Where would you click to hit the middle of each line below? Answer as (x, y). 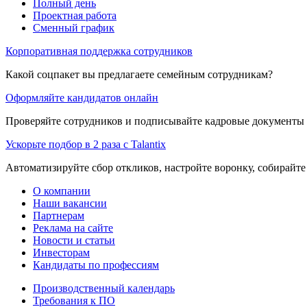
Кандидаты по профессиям (96, 265)
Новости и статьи (74, 240)
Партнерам (59, 215)
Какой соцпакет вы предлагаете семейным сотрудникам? (139, 74)
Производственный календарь (104, 288)
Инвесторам (61, 252)
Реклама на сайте (73, 228)
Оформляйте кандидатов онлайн (82, 97)
